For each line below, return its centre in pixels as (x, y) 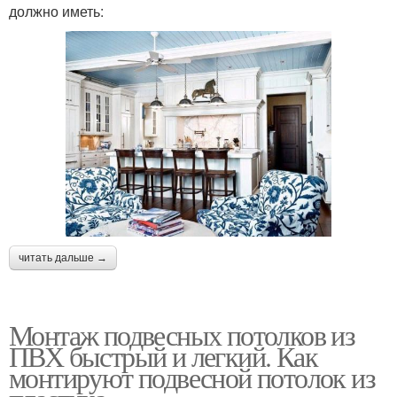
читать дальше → (63, 257)
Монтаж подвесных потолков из (182, 334)
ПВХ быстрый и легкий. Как (163, 355)
